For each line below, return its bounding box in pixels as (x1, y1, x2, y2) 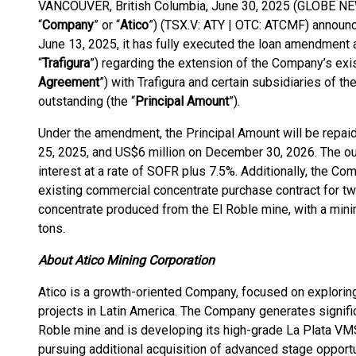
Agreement (38, 75, 99, 90)
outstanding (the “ (38, 94, 135, 109)
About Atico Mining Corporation (38, 253, 215, 268)
